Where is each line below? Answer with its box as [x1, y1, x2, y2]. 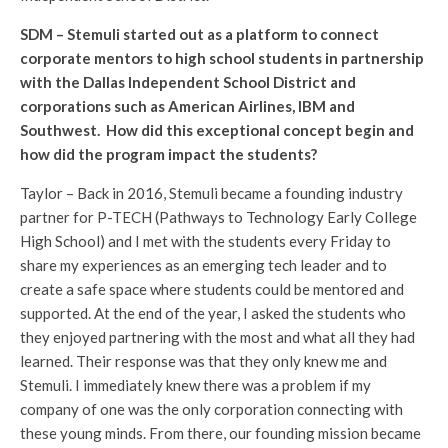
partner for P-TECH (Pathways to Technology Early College [20, 207, 417, 226]
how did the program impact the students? [20, 144, 323, 163]
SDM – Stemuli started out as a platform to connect [20, 24, 379, 43]
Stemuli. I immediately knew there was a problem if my [20, 375, 371, 394]
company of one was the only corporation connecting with [20, 399, 403, 418]
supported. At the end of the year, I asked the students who [20, 303, 406, 322]
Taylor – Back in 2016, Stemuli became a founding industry [20, 183, 403, 202]
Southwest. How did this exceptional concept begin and [20, 120, 414, 139]
